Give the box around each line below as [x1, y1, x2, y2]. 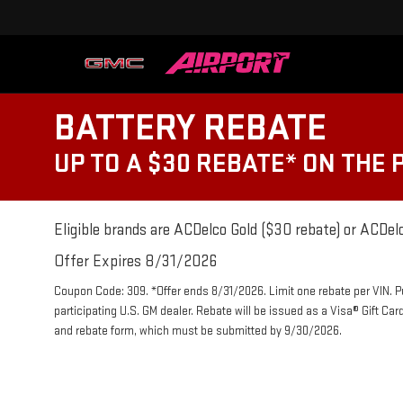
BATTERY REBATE [54, 105, 327, 151]
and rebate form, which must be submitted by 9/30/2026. [54, 324, 342, 338]
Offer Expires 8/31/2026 [54, 252, 217, 271]
